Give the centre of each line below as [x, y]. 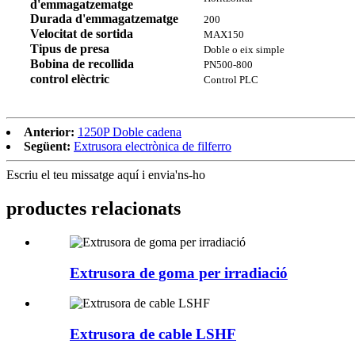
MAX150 [224, 35]
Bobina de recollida [82, 64]
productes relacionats [94, 208]
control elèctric [70, 79]
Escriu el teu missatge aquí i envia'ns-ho [106, 175]
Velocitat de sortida [82, 34]
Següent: [47, 147]
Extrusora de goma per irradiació [179, 273]
